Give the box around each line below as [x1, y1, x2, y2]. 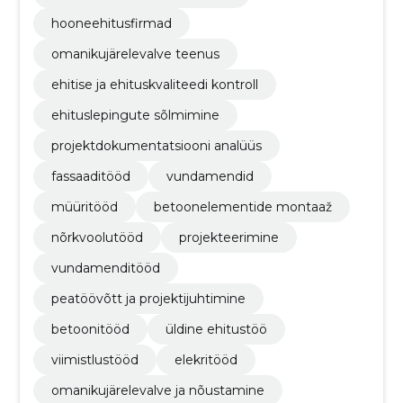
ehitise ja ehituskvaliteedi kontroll [50, 76, 258, 93]
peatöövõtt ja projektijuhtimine [50, 290, 246, 307]
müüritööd [50, 198, 118, 215]
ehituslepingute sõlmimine [50, 106, 219, 123]
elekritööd [174, 351, 237, 368]
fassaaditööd [50, 167, 130, 184]
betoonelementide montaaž [153, 198, 332, 215]
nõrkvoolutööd [50, 228, 143, 246]
